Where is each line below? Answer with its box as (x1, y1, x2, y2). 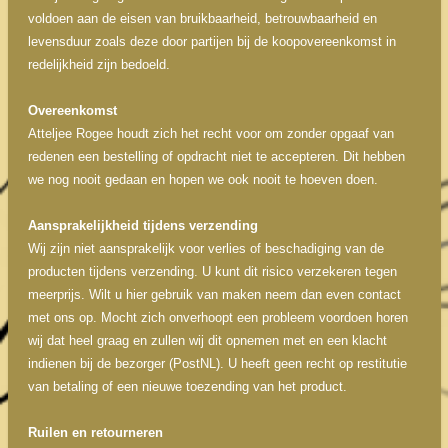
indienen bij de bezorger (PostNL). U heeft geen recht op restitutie (27, 356, 407, 371)
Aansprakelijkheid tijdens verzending (27, 218, 258, 233)
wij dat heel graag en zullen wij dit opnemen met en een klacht (27, 333, 387, 348)
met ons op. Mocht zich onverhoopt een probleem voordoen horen (27, 310, 408, 325)
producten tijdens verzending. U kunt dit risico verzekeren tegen (27, 264, 397, 279)
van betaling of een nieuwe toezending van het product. (27, 379, 347, 394)
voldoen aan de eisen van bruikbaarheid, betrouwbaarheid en (27, 11, 377, 26)
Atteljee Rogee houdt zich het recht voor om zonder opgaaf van (27, 126, 394, 141)
